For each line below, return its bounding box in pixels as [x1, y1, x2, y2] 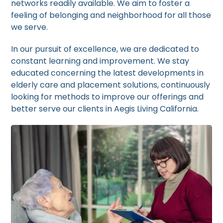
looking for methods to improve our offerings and [11, 91, 204, 103]
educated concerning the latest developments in [11, 67, 204, 79]
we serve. [11, 21, 48, 33]
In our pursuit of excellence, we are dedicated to [11, 43, 200, 55]
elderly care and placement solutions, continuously [11, 79, 211, 91]
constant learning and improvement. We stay [11, 55, 190, 67]
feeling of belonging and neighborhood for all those [11, 9, 212, 21]
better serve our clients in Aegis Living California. [11, 103, 199, 114]
